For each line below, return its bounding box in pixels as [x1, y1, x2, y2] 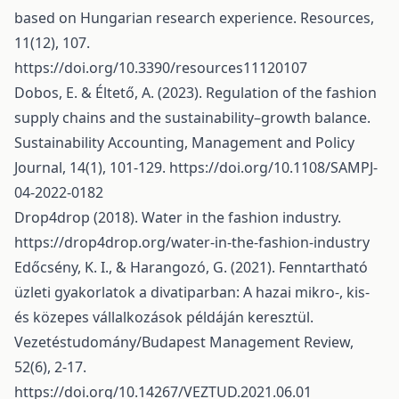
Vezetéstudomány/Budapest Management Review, [14, 332, 354, 352]
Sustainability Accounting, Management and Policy [14, 133, 354, 152]
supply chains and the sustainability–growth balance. [14, 108, 370, 127]
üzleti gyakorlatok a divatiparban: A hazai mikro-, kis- [14, 282, 370, 302]
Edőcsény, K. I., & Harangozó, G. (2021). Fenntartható [14, 257, 368, 277]
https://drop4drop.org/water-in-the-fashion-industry [14, 232, 370, 252]
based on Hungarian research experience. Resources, [14, 8, 374, 28]
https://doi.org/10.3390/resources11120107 [14, 58, 307, 77]
